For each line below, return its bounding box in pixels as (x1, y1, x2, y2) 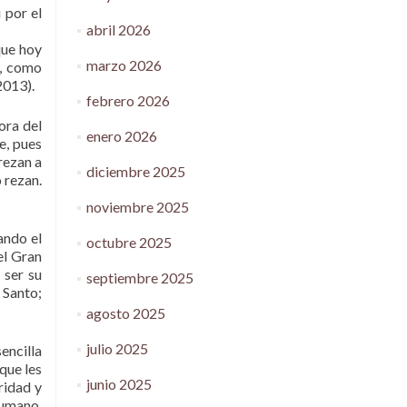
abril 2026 (85, 21, 151, 38)
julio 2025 (85, 340, 148, 357)
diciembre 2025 (85, 163, 185, 180)
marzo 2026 (85, 56, 162, 74)
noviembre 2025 (85, 198, 189, 215)
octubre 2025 (85, 233, 172, 251)
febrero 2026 (85, 92, 170, 109)
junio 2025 (85, 375, 152, 392)
